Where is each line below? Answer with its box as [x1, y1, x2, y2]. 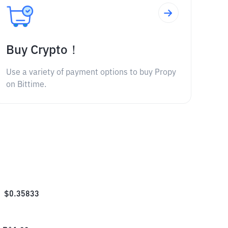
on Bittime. [6, 81, 46, 89]
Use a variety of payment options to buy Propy [6, 69, 176, 77]
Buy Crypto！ [6, 44, 80, 56]
